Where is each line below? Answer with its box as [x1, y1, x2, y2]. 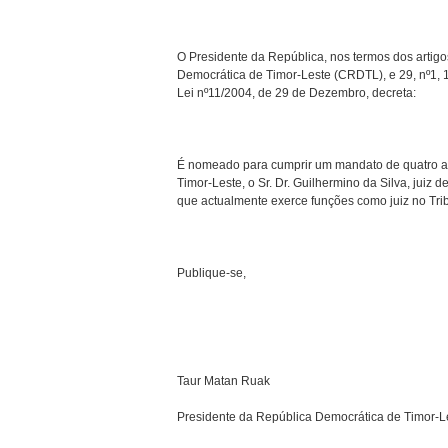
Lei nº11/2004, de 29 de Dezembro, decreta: [177, 86, 416, 101]
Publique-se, [177, 266, 246, 281]
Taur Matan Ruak [177, 374, 270, 389]
